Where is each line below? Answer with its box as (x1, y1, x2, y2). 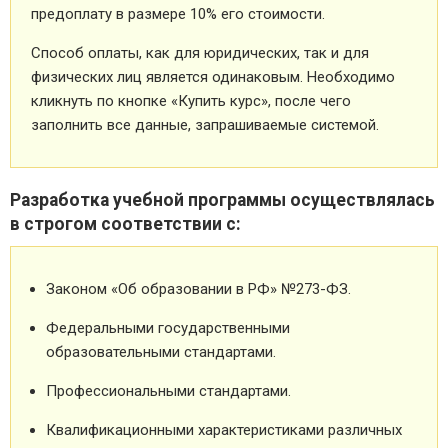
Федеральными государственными (46, 319, 290, 338)
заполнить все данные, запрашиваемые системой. (31, 116, 379, 135)
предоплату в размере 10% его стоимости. (31, 5, 325, 24)
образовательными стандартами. (46, 343, 276, 362)
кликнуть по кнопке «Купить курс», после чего (31, 92, 351, 111)
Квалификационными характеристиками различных (46, 421, 402, 440)
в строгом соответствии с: (10, 214, 241, 235)
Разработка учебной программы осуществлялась (10, 190, 435, 211)
